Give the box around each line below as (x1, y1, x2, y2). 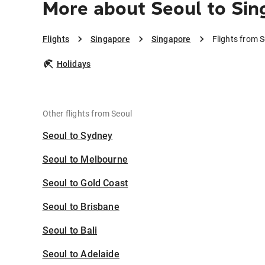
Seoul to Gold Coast (42, 177, 128, 189)
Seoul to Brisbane (42, 201, 119, 213)
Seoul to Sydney (42, 130, 113, 142)
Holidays (56, 59, 91, 69)
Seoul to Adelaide (42, 248, 119, 260)
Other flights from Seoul (42, 109, 132, 119)
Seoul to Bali (42, 225, 98, 237)
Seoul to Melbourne (42, 154, 128, 166)
